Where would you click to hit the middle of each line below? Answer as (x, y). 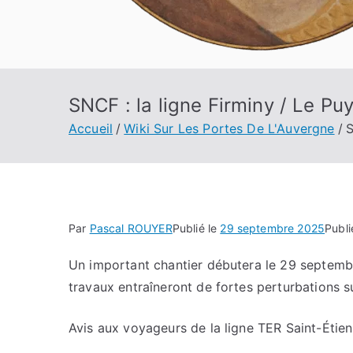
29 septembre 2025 (273, 228)
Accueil (91, 128)
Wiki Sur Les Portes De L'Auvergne (229, 128)
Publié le (196, 228)
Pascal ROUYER (131, 228)
